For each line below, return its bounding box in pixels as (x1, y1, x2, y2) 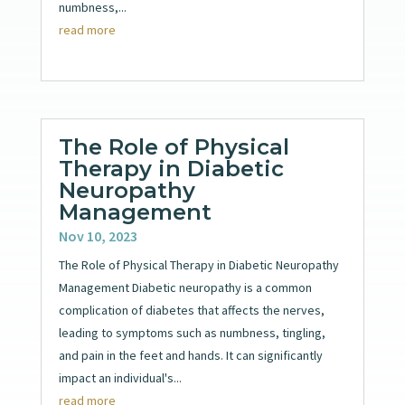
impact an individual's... (58, 369, 182, 386)
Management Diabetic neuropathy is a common (58, 278, 312, 296)
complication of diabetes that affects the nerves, (58, 301, 325, 318)
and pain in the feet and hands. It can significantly (58, 346, 323, 363)
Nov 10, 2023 (58, 226, 137, 245)
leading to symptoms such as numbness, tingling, (58, 324, 325, 341)
